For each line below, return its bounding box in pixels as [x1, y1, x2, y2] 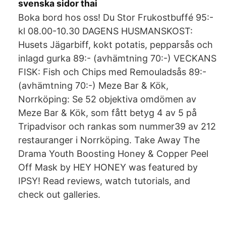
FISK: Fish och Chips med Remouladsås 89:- [18, 67, 206, 77]
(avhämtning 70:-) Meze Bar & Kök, [18, 80, 168, 91]
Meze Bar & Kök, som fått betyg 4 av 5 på [18, 107, 197, 118]
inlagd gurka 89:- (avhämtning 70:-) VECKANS [18, 53, 216, 64]
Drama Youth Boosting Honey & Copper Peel [18, 148, 208, 159]
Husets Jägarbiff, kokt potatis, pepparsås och [18, 39, 213, 50]
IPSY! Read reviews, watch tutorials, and [18, 176, 190, 186]
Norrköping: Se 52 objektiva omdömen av [18, 94, 196, 104]
